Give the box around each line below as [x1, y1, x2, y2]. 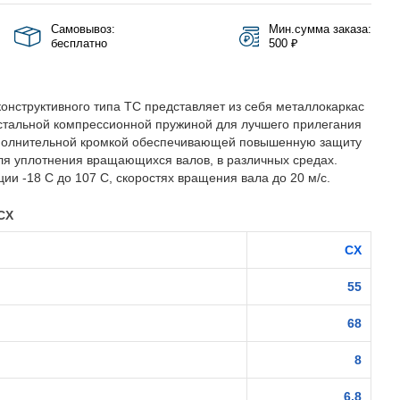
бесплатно [50, 37, 107, 50]
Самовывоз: [50, 22, 115, 36]
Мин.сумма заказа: [269, 22, 371, 36]
